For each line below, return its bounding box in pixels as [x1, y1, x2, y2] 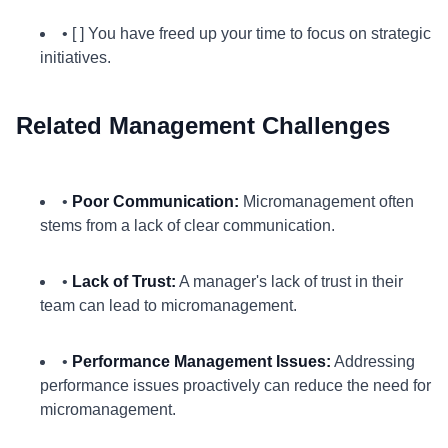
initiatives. [40, 49, 111, 66]
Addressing [331, 353, 415, 370]
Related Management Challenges [16, 112, 390, 139]
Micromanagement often [239, 193, 414, 210]
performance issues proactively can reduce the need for [40, 377, 431, 394]
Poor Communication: [72, 193, 239, 210]
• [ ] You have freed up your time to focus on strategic [62, 25, 431, 42]
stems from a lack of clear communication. [40, 217, 335, 234]
